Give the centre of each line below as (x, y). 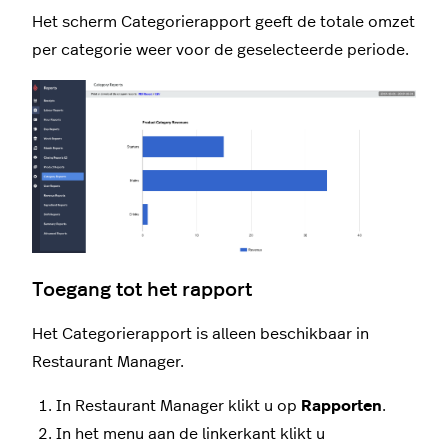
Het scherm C (82, 22)
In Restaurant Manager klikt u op (178, 405)
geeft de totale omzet (333, 22)
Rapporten (341, 405)
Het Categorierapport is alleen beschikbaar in (200, 333)
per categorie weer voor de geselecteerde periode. (220, 50)
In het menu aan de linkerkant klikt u (190, 433)
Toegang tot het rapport (142, 289)
